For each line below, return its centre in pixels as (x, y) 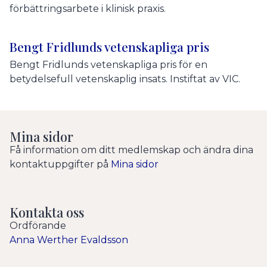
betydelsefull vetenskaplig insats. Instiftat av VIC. (125, 79)
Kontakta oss (47, 212)
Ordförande (38, 226)
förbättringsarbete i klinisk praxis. (88, 9)
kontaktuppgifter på (60, 164)
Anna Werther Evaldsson (69, 240)
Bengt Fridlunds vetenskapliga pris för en (108, 65)
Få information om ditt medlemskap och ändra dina (131, 150)
